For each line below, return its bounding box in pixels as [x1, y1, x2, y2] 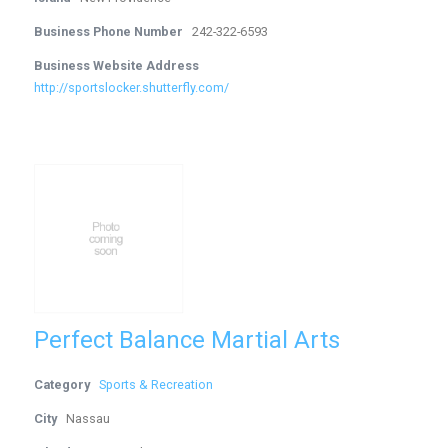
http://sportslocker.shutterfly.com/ [34, 80, 230, 95]
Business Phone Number [34, 24, 184, 39]
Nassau [66, 411, 111, 426]
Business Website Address [34, 58, 200, 73]
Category [34, 377, 91, 392]
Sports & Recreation [99, 377, 214, 392]
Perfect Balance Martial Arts [34, 326, 341, 354]
